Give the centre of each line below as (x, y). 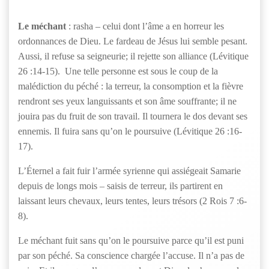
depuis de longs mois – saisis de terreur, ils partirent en (120, 186)
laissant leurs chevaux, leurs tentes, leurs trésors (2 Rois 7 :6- (132, 201)
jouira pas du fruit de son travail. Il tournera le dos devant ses (133, 116)
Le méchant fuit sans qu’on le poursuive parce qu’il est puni (131, 240)
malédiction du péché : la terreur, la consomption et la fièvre (131, 86)
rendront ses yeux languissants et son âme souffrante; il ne (127, 101)
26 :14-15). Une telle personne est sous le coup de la (118, 71)
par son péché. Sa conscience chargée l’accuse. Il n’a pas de (131, 255)
